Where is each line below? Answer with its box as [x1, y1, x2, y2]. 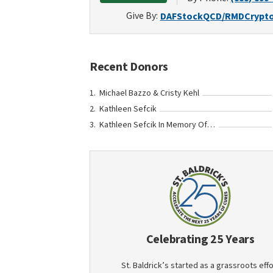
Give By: [126, 9, 158, 23]
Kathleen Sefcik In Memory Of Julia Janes [207, 119, 215, 131]
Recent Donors [90, 58, 169, 76]
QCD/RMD [202, 10, 244, 23]
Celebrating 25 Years [146, 231, 255, 248]
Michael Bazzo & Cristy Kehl [99, 87, 199, 99]
